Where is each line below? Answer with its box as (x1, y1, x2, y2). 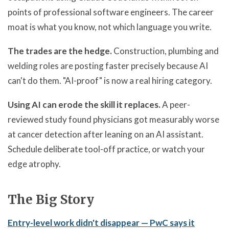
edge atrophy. (8, 158, 61, 169)
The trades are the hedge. (8, 45, 112, 56)
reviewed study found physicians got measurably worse (8, 113, 219, 125)
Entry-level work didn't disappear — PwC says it (8, 217, 195, 228)
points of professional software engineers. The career (8, 6, 214, 17)
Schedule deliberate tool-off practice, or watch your (8, 143, 205, 154)
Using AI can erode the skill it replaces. (8, 99, 161, 110)
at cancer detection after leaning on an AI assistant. (8, 128, 203, 140)
